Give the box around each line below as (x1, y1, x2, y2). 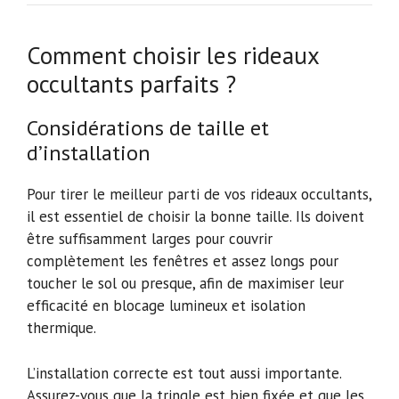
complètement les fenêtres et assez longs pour (27, 251, 338, 272)
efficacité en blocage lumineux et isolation (27, 296, 305, 316)
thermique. (27, 318, 96, 338)
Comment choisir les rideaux (27, 40, 319, 71)
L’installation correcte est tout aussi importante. (27, 362, 341, 383)
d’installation (27, 139, 151, 167)
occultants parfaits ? (27, 69, 236, 100)
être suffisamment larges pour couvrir (27, 229, 273, 249)
